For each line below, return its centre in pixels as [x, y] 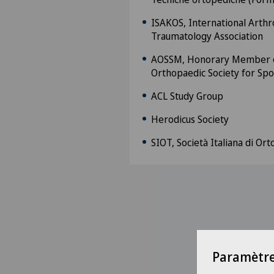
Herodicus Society [190, 119]
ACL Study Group [187, 96]
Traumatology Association [207, 36]
